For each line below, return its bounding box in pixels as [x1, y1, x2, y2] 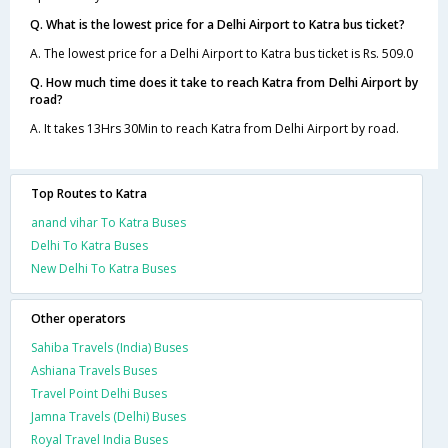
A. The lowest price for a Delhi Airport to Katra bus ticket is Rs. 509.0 [30, 44, 413, 62]
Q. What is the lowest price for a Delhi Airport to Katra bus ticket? [30, 15, 405, 33]
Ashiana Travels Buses [31, 361, 157, 379]
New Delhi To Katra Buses [31, 259, 176, 277]
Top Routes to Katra [31, 184, 147, 202]
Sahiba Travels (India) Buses [31, 338, 188, 356]
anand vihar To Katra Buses [31, 213, 186, 231]
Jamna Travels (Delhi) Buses [31, 407, 186, 425]
